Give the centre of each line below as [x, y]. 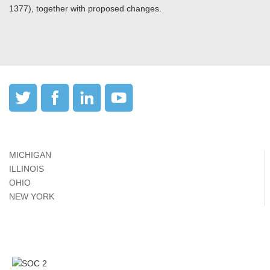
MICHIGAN [30, 155]
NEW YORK [32, 196]
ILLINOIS [27, 169]
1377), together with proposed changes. [85, 8]
